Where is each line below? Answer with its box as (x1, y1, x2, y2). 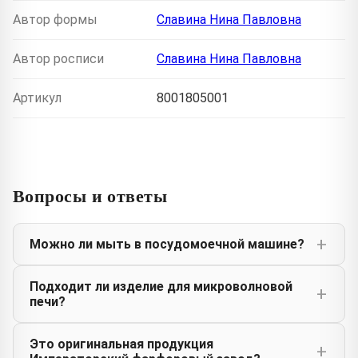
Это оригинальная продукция (30, 336, 213, 352)
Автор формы (13, 12, 97, 28)
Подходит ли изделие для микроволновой (30, 279, 292, 295)
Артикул (13, 90, 62, 106)
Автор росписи (13, 51, 104, 67)
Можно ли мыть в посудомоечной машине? (30, 237, 304, 253)
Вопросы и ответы (13, 182, 168, 209)
